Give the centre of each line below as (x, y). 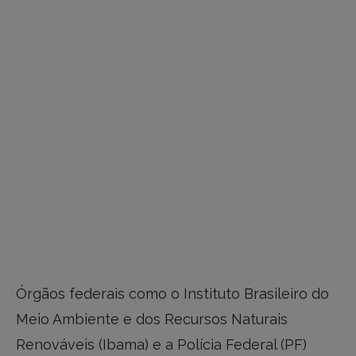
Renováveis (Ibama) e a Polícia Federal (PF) (161, 344)
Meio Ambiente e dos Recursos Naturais (152, 319)
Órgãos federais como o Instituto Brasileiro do (172, 293)
